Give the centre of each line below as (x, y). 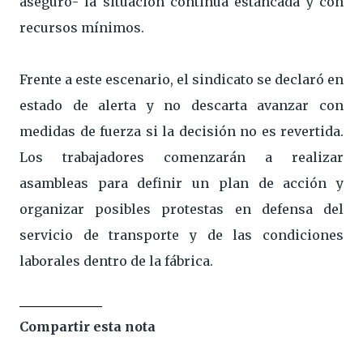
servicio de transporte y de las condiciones (181, 235)
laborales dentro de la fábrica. (116, 261)
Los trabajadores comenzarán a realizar (181, 158)
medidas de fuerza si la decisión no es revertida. (181, 132)
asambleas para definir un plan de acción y (181, 184)
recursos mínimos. (82, 28)
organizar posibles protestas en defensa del (181, 209)
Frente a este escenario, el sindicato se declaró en (181, 80)
